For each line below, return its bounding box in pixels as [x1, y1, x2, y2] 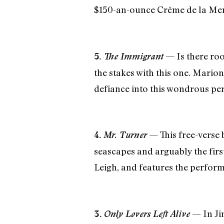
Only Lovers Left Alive [103, 208, 190, 219]
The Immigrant [103, 50, 163, 61]
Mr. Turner [103, 129, 147, 140]
